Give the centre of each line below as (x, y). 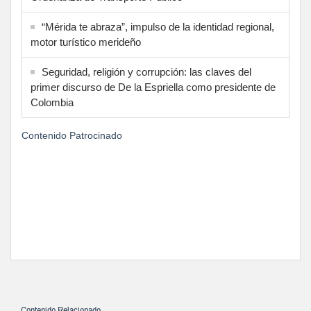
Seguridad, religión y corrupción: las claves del (146, 72)
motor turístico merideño (86, 42)
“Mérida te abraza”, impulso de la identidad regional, (158, 27)
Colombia (52, 103)
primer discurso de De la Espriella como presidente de (153, 87)
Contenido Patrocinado (72, 136)
